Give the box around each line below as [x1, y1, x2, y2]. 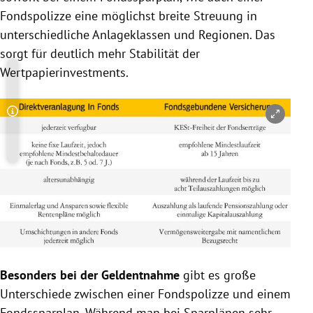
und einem [229, 286, 291, 303]
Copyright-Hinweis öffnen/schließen [12, 110, 214, 128]
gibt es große [180, 267, 256, 284]
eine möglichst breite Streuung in [71, 7, 257, 24]
